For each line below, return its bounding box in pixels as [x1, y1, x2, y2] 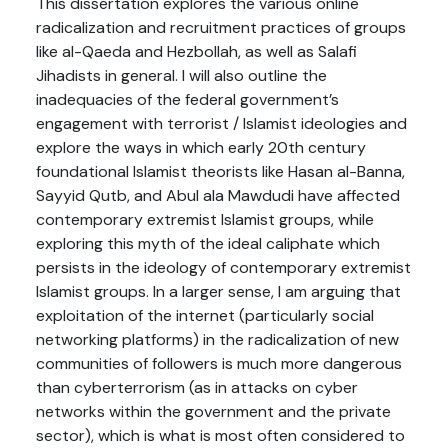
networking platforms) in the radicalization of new [36, 329, 399, 350]
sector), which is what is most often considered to [36, 425, 405, 446]
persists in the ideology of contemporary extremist [36, 257, 411, 278]
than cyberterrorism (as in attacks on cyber [36, 377, 358, 398]
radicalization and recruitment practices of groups [36, 17, 406, 38]
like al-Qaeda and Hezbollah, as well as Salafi [36, 41, 357, 62]
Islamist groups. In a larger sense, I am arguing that [36, 281, 401, 302]
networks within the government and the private [36, 401, 391, 422]
